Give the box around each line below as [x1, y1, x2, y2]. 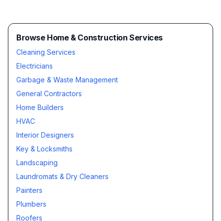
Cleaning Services [16, 48, 75, 56]
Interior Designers [16, 131, 74, 139]
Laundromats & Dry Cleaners [16, 172, 109, 181]
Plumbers [16, 200, 46, 208]
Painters [16, 186, 42, 194]
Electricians [16, 62, 53, 70]
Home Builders [16, 103, 64, 111]
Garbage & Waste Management [16, 75, 118, 84]
